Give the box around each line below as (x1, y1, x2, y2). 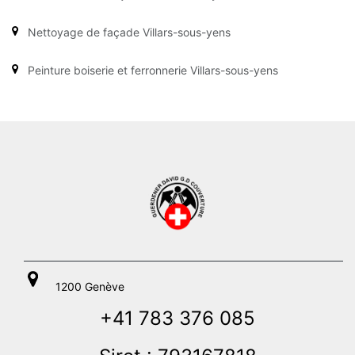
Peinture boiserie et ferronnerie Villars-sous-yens (28, 63, 278, 77)
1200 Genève (55, 279, 124, 293)
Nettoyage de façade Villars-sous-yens (28, 25, 231, 39)
